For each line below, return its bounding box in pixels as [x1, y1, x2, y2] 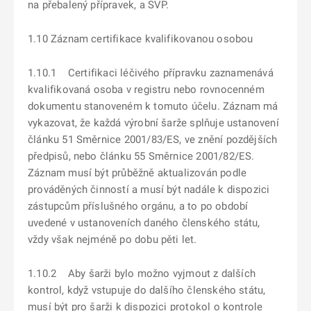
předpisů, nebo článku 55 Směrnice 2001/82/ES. [28, 150, 255, 162]
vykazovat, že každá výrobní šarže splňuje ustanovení [28, 117, 279, 129]
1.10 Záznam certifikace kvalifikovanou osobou [28, 33, 253, 45]
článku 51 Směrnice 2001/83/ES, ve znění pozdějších [28, 133, 278, 146]
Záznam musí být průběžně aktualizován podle [28, 167, 247, 179]
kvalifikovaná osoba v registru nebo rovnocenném [28, 83, 264, 96]
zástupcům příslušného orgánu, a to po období [28, 200, 249, 212]
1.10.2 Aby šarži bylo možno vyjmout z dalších [28, 267, 255, 280]
